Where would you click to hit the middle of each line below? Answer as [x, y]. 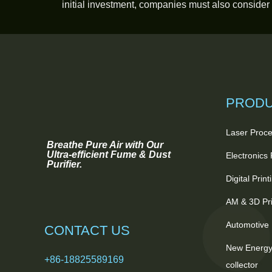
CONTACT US [87, 231]
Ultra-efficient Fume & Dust [108, 155]
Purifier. [64, 165]
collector [242, 265]
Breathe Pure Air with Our [105, 145]
